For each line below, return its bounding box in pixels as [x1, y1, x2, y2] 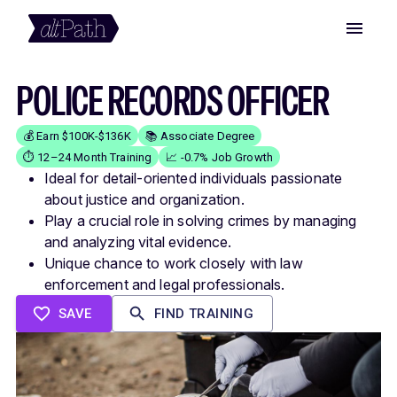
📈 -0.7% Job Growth [166, 150, 274, 164]
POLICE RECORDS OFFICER [16, 74, 328, 128]
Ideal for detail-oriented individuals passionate [44, 169, 343, 187]
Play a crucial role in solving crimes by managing [44, 212, 357, 230]
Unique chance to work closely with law [44, 254, 303, 272]
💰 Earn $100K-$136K [23, 128, 131, 143]
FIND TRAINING [153, 306, 254, 322]
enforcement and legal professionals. [44, 276, 285, 293]
